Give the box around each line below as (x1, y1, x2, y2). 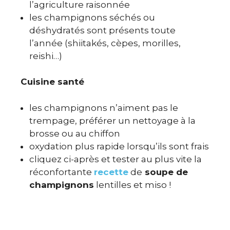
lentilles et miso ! (94, 179, 171, 190)
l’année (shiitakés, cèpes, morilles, (29, 37, 181, 48)
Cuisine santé (21, 76, 84, 87)
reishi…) (29, 50, 62, 61)
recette (94, 166, 128, 177)
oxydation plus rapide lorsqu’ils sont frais (29, 141, 209, 151)
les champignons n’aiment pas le (29, 102, 178, 113)
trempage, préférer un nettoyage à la (29, 115, 196, 126)
